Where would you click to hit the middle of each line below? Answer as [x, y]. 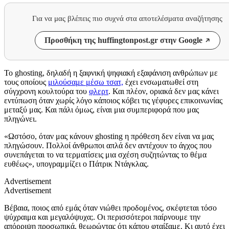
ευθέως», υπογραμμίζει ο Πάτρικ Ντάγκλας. [76, 164]
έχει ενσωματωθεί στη [161, 82]
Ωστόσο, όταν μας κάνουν [52, 136]
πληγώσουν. [25, 145]
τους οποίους [26, 82]
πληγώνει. [21, 119]
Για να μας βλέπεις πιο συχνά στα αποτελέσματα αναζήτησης [127, 18]
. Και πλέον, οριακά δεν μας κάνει [164, 91]
